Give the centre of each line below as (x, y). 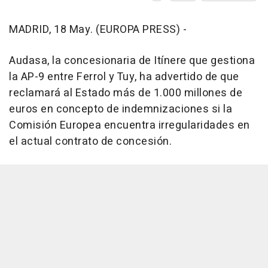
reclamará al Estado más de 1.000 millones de (126, 93)
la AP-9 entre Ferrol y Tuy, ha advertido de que (124, 77)
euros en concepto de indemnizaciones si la (121, 109)
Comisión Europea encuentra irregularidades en (130, 126)
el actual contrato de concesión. (90, 142)
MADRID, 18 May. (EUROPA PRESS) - (98, 30)
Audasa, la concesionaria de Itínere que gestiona (132, 61)
